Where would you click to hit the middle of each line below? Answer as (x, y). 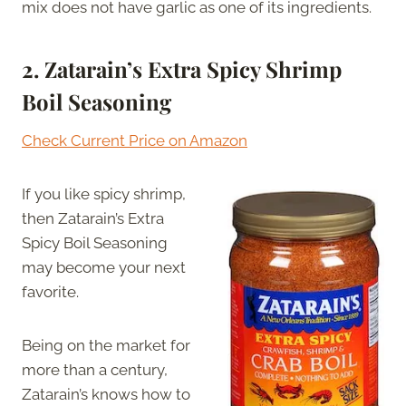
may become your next (104, 267)
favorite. (52, 291)
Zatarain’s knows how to (106, 394)
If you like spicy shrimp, (104, 193)
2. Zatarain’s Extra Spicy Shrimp (182, 68)
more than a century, (95, 369)
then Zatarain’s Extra (93, 218)
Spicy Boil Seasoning (95, 242)
